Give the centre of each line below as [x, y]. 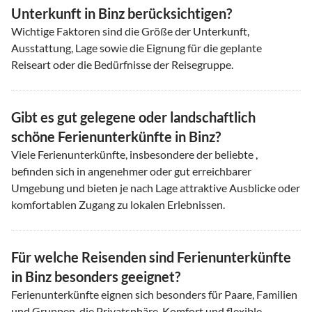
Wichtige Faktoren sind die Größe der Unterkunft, [130, 31]
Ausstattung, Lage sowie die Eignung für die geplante [136, 47]
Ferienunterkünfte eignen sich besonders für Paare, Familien [154, 294]
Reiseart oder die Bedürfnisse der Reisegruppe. [122, 64]
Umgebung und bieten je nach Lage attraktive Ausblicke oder [156, 187]
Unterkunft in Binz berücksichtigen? [122, 13]
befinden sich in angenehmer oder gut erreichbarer [131, 171]
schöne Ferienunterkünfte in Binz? [116, 136]
